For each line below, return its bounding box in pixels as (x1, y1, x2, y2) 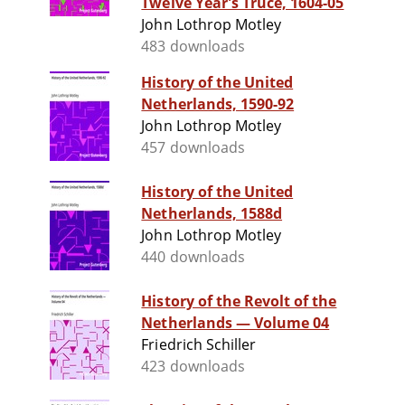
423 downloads (141, 356, 245, 377)
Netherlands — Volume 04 (141, 313, 330, 334)
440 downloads (141, 247, 245, 268)
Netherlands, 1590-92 (141, 94, 295, 115)
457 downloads (141, 137, 245, 158)
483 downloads (141, 36, 245, 57)
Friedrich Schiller (141, 334, 257, 355)
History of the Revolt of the (141, 291, 337, 312)
